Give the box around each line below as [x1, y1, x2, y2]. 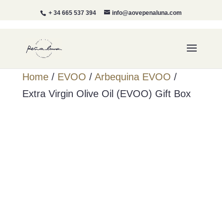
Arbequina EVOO [94, 71, 171, 82]
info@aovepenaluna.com [111, 9, 182, 16]
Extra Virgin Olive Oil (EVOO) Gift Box [22, 88, 191, 99]
